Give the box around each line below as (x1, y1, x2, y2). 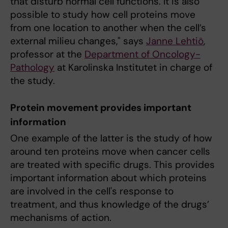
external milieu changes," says (10, 34, 146, 47)
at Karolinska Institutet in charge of (54, 61, 212, 74)
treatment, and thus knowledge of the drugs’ (10, 198, 209, 211)
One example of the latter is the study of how (10, 132, 212, 145)
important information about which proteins (10, 172, 207, 185)
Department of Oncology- (84, 47, 201, 61)
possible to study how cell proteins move (10, 8, 195, 21)
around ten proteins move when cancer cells (10, 145, 210, 158)
